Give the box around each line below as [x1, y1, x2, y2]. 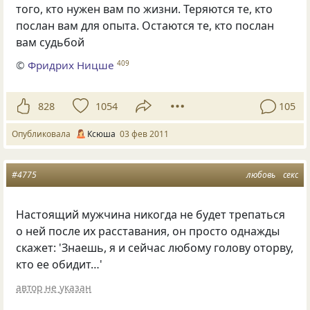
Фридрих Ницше [28, 57, 115, 72]
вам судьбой [16, 35, 85, 51]
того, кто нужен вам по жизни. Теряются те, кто [16, 1, 273, 17]
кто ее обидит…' [16, 257, 103, 273]
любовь [246, 169, 275, 181]
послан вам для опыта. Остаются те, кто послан [16, 18, 275, 34]
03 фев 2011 [120, 128, 169, 140]
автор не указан [16, 280, 92, 294]
